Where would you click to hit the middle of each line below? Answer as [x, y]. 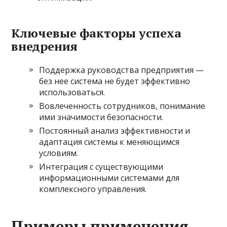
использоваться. [72, 92]
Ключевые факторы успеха [97, 33]
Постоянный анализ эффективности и [115, 130]
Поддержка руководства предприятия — [122, 70]
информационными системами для [109, 178]
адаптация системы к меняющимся [109, 142]
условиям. [59, 153]
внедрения [45, 46]
